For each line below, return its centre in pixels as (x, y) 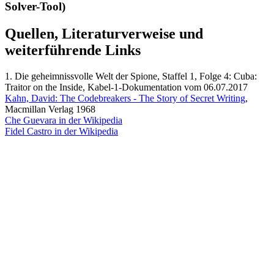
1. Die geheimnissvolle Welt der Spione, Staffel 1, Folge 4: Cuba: (131, 76)
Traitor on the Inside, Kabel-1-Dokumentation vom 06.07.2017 (126, 87)
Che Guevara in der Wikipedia (64, 120)
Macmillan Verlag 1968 (50, 109)
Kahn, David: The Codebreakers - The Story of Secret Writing (125, 98)
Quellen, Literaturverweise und (104, 34)
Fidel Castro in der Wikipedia (61, 131)
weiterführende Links (73, 50)
